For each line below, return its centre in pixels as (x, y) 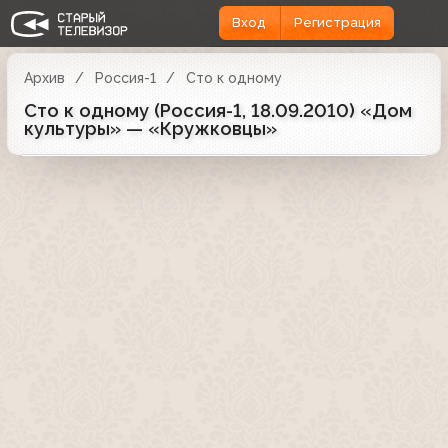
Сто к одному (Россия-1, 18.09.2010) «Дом (218, 110)
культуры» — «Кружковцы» (150, 128)
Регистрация (337, 23)
